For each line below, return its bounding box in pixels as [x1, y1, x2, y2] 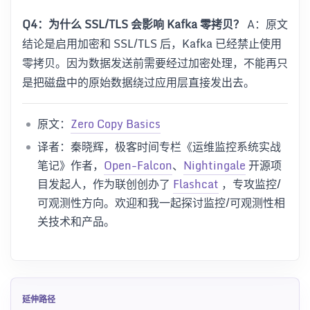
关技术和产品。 [37, 212, 115, 230]
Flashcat [173, 174, 219, 193]
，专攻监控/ [219, 174, 281, 193]
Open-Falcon [104, 156, 172, 174]
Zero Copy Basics [71, 114, 161, 133]
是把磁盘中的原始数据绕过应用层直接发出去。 [22, 73, 255, 91]
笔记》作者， [37, 156, 104, 174]
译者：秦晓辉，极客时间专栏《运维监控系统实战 [37, 137, 281, 156]
